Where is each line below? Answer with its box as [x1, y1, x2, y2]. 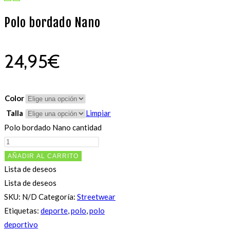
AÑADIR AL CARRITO [8, 152, 79, 160]
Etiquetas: [4, 206, 41, 216]
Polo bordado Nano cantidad [4, 123, 102, 132]
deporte [41, 206, 68, 216]
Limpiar [86, 108, 111, 118]
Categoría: [39, 192, 77, 202]
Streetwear [77, 192, 116, 202]
